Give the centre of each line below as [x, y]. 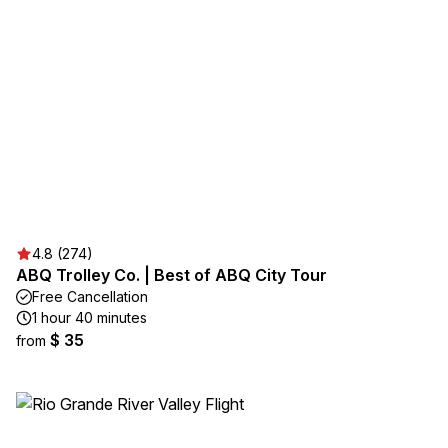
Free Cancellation [90, 296]
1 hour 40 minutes [89, 317]
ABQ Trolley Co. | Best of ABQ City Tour [171, 275]
